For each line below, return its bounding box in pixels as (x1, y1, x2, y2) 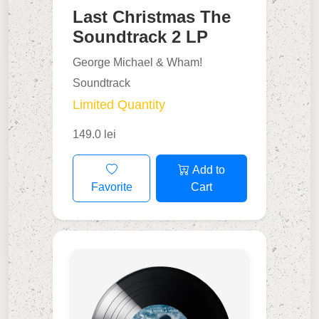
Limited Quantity (73, 98, 166, 113)
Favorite (90, 180, 132, 193)
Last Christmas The (73, 7, 231, 27)
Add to (189, 163, 225, 176)
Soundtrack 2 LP (73, 27, 209, 47)
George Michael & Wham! (73, 56, 203, 69)
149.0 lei (73, 128, 117, 141)
